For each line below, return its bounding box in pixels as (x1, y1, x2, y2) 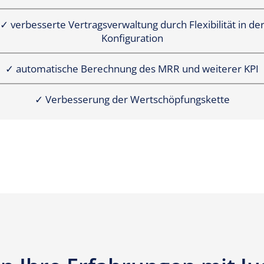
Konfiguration (101, 31, 163, 45)
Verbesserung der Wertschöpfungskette (45, 93, 230, 107)
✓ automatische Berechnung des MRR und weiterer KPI (5, 62, 259, 76)
